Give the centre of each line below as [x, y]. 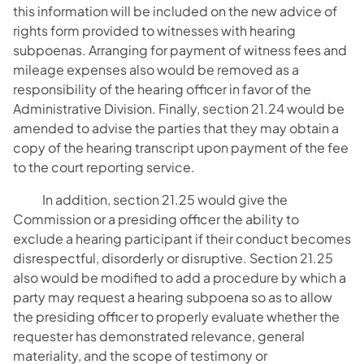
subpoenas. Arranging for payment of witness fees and [180, 50]
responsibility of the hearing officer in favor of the [162, 89]
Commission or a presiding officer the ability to [156, 219]
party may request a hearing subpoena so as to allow [173, 297]
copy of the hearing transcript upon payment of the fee [181, 147]
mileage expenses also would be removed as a [156, 69]
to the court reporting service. [104, 167]
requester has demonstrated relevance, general [159, 336]
